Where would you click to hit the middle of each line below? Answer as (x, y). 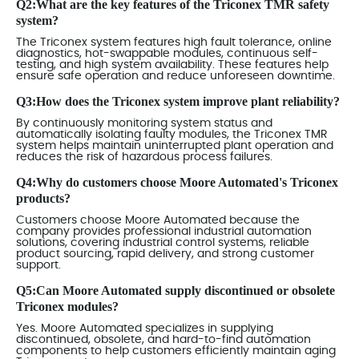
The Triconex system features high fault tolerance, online (174, 42)
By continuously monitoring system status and (144, 123)
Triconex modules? (67, 306)
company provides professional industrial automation (164, 231)
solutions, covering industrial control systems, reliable (163, 242)
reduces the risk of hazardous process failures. (144, 157)
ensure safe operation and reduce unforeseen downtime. (175, 76)
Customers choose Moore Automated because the (158, 220)
